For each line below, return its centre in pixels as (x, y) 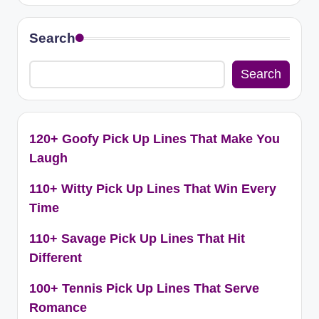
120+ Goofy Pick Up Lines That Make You (155, 138)
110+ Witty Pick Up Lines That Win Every (153, 188)
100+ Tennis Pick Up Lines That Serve (144, 288)
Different (56, 257)
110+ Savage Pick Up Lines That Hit (137, 238)
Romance (58, 307)
